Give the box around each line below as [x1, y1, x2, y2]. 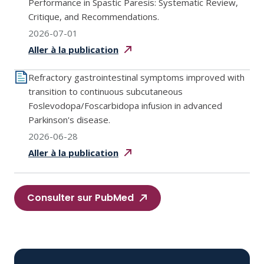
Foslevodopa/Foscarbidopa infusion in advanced [28, 100, 222, 111]
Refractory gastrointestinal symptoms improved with [28, 71, 245, 83]
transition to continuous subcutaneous [28, 85, 183, 97]
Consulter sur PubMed [27, 191, 134, 204]
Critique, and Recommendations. [28, 11, 159, 22]
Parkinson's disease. [28, 114, 110, 126]
